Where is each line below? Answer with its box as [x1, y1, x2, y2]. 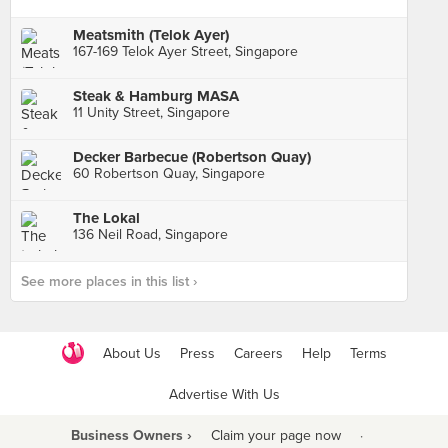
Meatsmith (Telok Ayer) [73, 26, 229, 44]
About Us [102, 344, 161, 362]
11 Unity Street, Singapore [73, 104, 230, 121]
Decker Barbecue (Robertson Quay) [73, 148, 311, 166]
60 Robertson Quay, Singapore [73, 165, 265, 182]
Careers [233, 344, 283, 362]
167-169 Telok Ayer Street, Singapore [73, 43, 298, 60]
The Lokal [73, 209, 140, 227]
